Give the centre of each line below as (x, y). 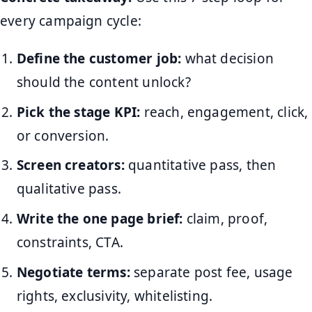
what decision (227, 59)
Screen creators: (70, 165)
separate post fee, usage (211, 272)
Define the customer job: (99, 59)
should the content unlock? (103, 83)
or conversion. (63, 135)
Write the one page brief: (100, 218)
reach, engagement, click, (224, 112)
